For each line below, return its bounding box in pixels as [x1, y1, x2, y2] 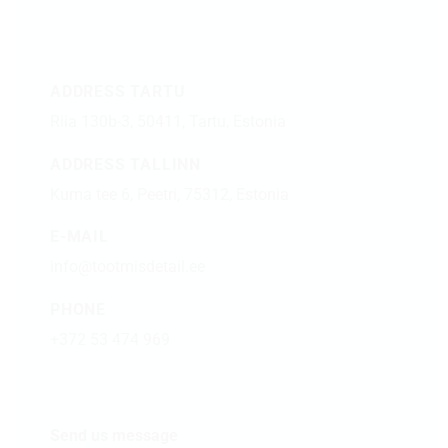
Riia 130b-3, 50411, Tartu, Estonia [50, 111, 286, 131]
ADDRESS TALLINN [50, 154, 201, 174]
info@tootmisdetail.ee [50, 257, 205, 277]
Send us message [50, 425, 178, 445]
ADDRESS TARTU [50, 81, 186, 101]
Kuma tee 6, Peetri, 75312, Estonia [50, 184, 289, 204]
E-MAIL [50, 227, 109, 247]
